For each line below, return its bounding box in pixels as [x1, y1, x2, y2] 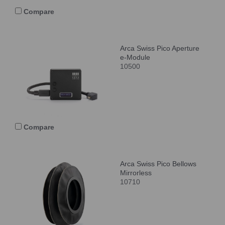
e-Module [120, 53, 150, 61]
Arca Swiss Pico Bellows [120, 160, 196, 168]
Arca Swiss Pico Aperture [120, 44, 199, 52]
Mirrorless [120, 169, 152, 177]
